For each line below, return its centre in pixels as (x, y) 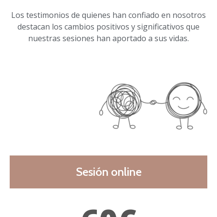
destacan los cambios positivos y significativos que (108, 27)
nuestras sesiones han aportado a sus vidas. (108, 39)
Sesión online (108, 172)
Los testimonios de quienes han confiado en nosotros (108, 15)
